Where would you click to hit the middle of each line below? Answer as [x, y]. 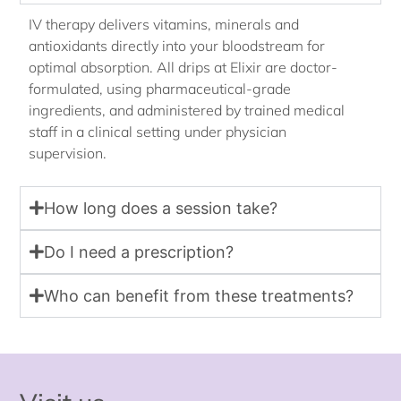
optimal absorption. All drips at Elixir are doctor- [183, 68]
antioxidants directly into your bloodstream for [177, 46]
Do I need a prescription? [139, 252]
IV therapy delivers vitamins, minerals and [164, 25]
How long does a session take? [161, 208]
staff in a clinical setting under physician [158, 132]
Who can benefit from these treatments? [199, 295]
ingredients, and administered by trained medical [187, 111]
